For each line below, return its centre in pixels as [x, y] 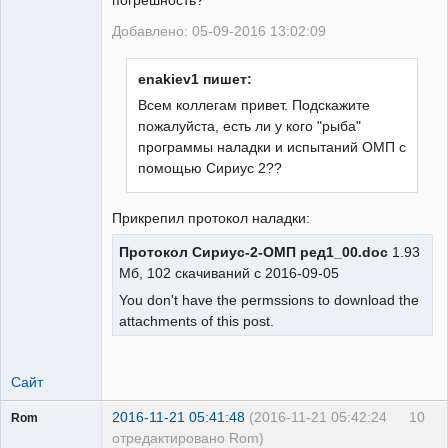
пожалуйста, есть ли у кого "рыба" [250, 126]
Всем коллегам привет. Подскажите [254, 105]
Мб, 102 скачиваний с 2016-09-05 [231, 273]
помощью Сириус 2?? [210, 168]
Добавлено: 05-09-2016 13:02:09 [219, 32]
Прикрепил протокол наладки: [211, 218]
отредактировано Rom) [188, 437]
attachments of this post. [196, 320]
